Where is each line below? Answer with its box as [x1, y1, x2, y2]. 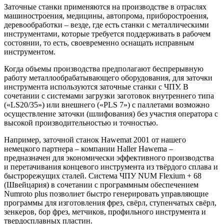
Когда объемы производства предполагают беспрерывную [4, 64, 203, 73]
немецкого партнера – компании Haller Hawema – [4, 144, 173, 153]
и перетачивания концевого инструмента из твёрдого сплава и [4, 162, 218, 171]
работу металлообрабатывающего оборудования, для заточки [4, 73, 212, 82]
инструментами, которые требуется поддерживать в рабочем [4, 29, 210, 38]
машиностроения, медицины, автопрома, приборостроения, [4, 11, 208, 20]
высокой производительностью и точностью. [4, 118, 158, 127]
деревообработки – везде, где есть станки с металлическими [4, 20, 209, 29]
